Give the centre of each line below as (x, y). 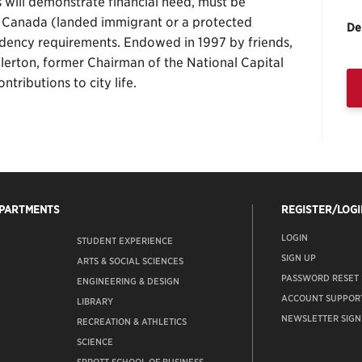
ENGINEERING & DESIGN (128, 282)
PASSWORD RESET (320, 278)
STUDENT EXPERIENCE (125, 241)
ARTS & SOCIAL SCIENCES (130, 261)
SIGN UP (298, 258)
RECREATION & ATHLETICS (132, 322)
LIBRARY (95, 302)
